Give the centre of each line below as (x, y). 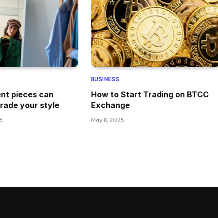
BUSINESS (105, 79)
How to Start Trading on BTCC (150, 94)
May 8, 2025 (107, 120)
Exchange (110, 105)
